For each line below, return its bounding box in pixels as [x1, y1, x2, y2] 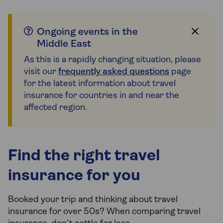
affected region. [24, 103, 87, 113]
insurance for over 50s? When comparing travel [8, 207, 201, 217]
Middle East [37, 39, 91, 50]
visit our [24, 67, 58, 77]
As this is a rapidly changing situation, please [24, 55, 201, 65]
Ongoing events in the [37, 27, 138, 38]
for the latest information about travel [24, 79, 176, 89]
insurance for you [8, 168, 140, 185]
